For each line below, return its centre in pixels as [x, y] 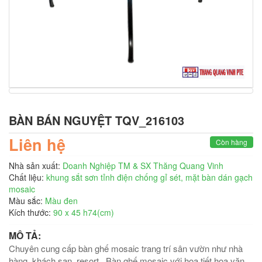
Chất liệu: [26, 177]
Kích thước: [30, 213]
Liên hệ [37, 145]
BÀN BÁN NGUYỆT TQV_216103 [96, 120]
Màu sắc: [26, 201]
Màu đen [61, 201]
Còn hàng [231, 142]
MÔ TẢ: [25, 236]
